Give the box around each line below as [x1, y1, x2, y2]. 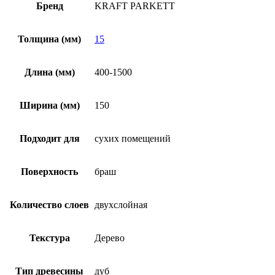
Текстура [29, 232, 70, 243]
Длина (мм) [24, 66, 75, 77]
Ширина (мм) [19, 99, 80, 110]
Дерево [95, 232, 125, 243]
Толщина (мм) [18, 33, 81, 44]
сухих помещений [95, 133, 171, 144]
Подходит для [19, 133, 80, 144]
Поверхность [21, 166, 78, 177]
